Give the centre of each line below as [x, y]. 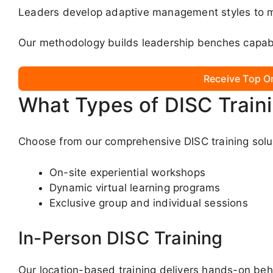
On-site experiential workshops [127, 172]
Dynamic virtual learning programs [135, 187]
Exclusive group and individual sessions [149, 203]
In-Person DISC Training [121, 238]
